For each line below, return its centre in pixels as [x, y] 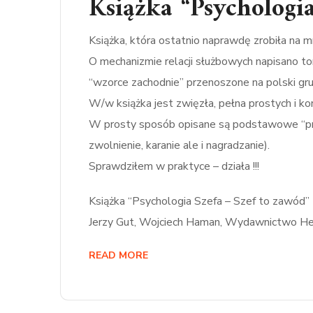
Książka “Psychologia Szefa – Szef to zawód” [199, 201]
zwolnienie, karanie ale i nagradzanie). [179, 145]
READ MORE [118, 255]
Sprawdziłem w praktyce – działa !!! [174, 166]
